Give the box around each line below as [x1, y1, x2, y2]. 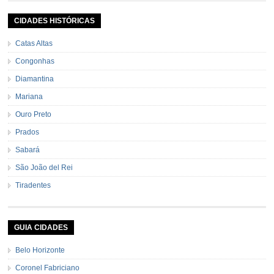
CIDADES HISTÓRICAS [14, 16, 95, 25]
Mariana [15, 92, 43, 101]
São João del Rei [15, 163, 73, 172]
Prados [15, 127, 40, 136]
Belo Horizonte [15, 245, 65, 254]
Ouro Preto [15, 109, 52, 119]
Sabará [15, 145, 40, 154]
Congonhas [15, 56, 55, 65]
